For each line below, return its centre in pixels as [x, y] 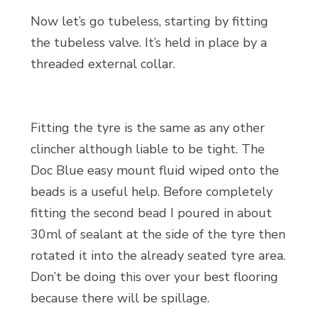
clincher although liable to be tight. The [147, 149]
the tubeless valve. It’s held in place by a [148, 43]
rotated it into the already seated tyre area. [158, 256]
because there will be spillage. [120, 298]
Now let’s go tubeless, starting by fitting [149, 21]
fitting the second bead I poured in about [151, 213]
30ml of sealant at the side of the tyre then [158, 234]
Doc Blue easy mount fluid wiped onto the [154, 170]
